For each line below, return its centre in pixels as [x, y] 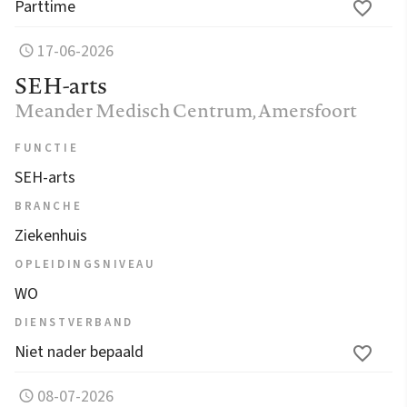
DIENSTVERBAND [74, 322]
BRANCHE [49, 206]
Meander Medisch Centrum [134, 110]
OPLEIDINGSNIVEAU [85, 264]
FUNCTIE [47, 148]
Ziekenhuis [51, 235]
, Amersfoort [305, 110]
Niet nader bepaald [79, 352]
